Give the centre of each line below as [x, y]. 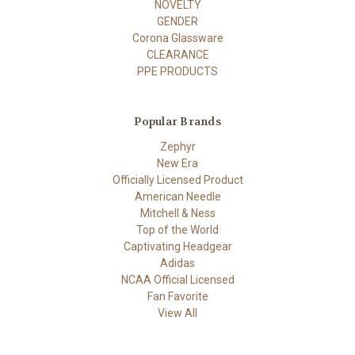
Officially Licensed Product [177, 180]
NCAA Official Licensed [177, 280]
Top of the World [177, 230]
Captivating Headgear [177, 247]
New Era [177, 164]
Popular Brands [177, 122]
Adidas [177, 263]
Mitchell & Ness [177, 214]
